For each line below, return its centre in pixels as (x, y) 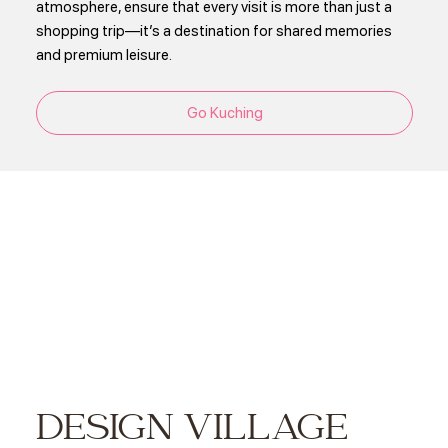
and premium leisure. (104, 55)
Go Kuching (224, 113)
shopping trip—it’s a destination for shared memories (214, 31)
